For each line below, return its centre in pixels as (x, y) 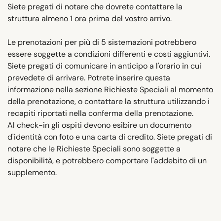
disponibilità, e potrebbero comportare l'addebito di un (107, 160)
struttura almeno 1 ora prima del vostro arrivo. (90, 18)
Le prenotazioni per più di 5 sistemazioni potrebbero (102, 42)
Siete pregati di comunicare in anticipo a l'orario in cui (104, 66)
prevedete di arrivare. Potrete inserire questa (89, 77)
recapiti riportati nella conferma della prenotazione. (100, 113)
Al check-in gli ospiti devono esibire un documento (99, 125)
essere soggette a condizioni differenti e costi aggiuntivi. (109, 54)
